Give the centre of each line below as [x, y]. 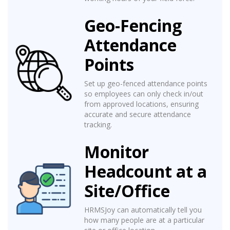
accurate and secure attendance [138, 114]
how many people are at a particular [144, 220]
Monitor [117, 152]
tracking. [98, 125]
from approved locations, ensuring [141, 104]
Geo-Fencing [133, 26]
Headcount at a [146, 171]
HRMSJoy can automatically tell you [143, 210]
